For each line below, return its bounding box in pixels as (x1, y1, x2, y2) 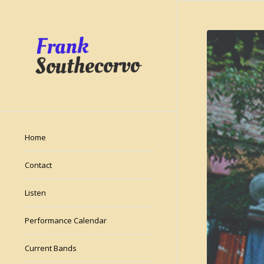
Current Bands (25, 242, 77, 253)
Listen (25, 187, 46, 198)
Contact (25, 159, 52, 170)
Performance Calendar (25, 214, 107, 226)
